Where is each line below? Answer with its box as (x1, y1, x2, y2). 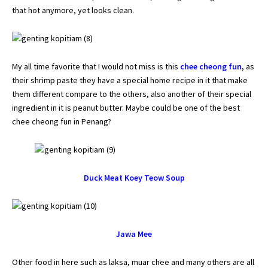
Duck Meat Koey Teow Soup (83, 172, 185, 184)
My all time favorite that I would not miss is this (12, 61, 178, 72)
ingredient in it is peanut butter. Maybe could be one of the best (12, 102, 240, 114)
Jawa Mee (116, 229, 152, 240)
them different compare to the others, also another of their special (12, 89, 251, 100)
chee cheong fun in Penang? (12, 116, 111, 127)
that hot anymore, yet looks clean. (12, 5, 134, 16)
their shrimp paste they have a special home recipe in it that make (12, 75, 248, 86)
